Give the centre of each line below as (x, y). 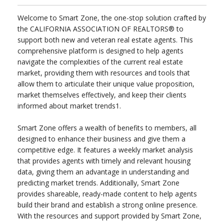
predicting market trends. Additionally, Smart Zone (98, 183)
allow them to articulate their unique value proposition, (106, 84)
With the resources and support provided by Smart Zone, (109, 216)
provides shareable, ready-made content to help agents (107, 194)
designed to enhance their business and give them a (101, 139)
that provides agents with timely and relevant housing (104, 161)
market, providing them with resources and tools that (104, 73)
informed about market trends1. (69, 106)
